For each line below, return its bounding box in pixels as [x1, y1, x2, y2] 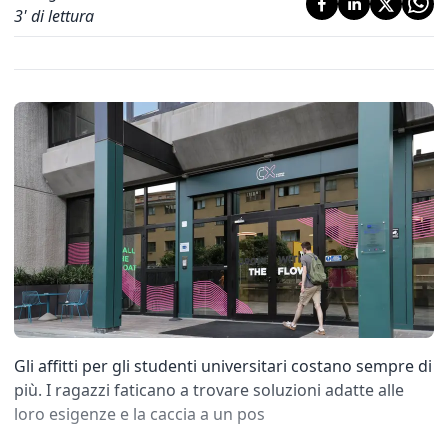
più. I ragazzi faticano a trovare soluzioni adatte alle [14, 379, 404, 401]
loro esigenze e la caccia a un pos [14, 403, 265, 425]
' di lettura [23, 5, 94, 27]
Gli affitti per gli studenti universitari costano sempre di [14, 355, 432, 377]
